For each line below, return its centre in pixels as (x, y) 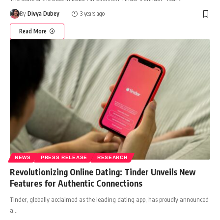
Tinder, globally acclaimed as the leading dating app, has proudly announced (109, 200)
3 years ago (92, 14)
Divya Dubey (44, 14)
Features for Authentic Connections (76, 183)
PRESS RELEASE (64, 158)
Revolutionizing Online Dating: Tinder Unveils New (103, 172)
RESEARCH (112, 158)
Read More (33, 31)
